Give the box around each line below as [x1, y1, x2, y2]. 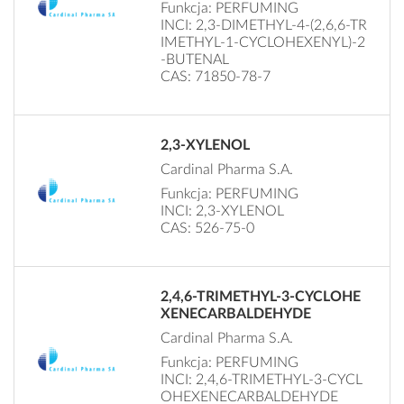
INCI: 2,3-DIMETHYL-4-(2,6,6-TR [161, 17, 368, 32]
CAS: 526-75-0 [161, 220, 255, 235]
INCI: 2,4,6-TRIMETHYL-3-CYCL [161, 372, 363, 387]
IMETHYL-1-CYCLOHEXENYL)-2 [161, 34, 366, 50]
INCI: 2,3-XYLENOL [161, 203, 285, 218]
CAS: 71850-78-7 [161, 69, 271, 84]
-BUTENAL [161, 51, 230, 67]
